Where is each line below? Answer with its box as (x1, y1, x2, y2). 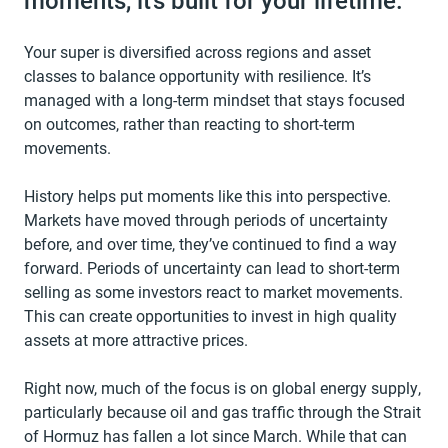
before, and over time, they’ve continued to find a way (24, 233, 397, 254)
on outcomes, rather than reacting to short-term (24, 113, 355, 134)
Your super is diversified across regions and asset (24, 41, 371, 62)
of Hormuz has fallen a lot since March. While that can (24, 425, 407, 446)
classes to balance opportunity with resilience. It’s (24, 65, 371, 86)
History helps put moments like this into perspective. (24, 185, 391, 206)
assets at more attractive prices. (24, 329, 248, 350)
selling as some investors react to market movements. (24, 281, 403, 302)
